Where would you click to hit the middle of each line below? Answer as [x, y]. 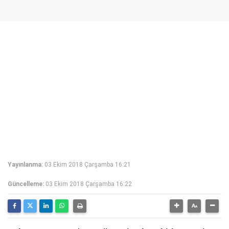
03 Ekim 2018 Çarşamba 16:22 [89, 184]
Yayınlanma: [25, 165]
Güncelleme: [26, 184]
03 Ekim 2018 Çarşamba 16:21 [88, 165]
